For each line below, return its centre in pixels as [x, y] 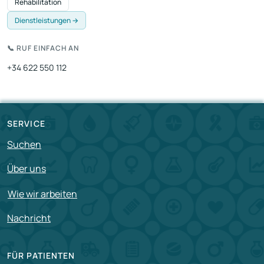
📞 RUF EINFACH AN [43, 48]
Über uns [27, 169]
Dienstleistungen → [47, 21]
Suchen [24, 145]
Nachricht [29, 218]
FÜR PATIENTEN [41, 255]
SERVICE [26, 124]
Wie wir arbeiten [42, 194]
